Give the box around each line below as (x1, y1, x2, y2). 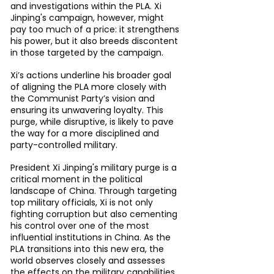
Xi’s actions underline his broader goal (10, 68, 174, 81)
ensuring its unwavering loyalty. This (10, 103, 166, 116)
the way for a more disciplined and (10, 127, 161, 139)
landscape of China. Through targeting (10, 184, 179, 197)
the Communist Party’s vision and (10, 92, 157, 105)
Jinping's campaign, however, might (10, 11, 166, 24)
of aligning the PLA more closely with (10, 80, 169, 93)
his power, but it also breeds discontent (10, 34, 180, 47)
